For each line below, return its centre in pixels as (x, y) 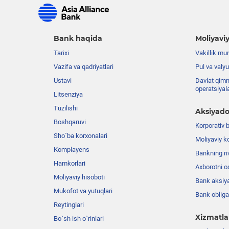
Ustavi (63, 81)
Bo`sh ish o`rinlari (79, 219)
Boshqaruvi (70, 122)
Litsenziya (68, 95)
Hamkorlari (70, 164)
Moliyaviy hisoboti (79, 177)
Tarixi (61, 53)
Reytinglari (69, 205)
